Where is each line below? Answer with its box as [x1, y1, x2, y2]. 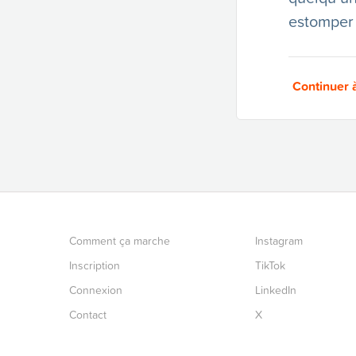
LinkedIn [255, 282, 296, 298]
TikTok [255, 257, 285, 273]
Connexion [69, 282, 122, 298]
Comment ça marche [69, 233, 170, 249]
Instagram [255, 233, 303, 249]
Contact [69, 307, 106, 323]
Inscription [69, 257, 120, 273]
